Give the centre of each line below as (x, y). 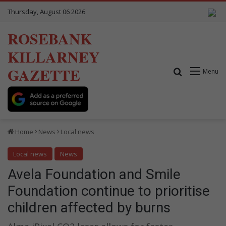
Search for (202, 71)
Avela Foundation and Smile (94, 174)
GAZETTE (44, 75)
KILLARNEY (54, 56)
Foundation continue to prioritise (109, 191)
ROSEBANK (50, 38)
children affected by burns (89, 207)
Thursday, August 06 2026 (46, 12)
